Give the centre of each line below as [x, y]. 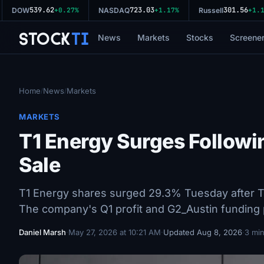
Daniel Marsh [42, 232]
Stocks [199, 37]
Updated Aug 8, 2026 [203, 232]
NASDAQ [109, 10]
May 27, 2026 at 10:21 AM [115, 232]
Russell [206, 10]
